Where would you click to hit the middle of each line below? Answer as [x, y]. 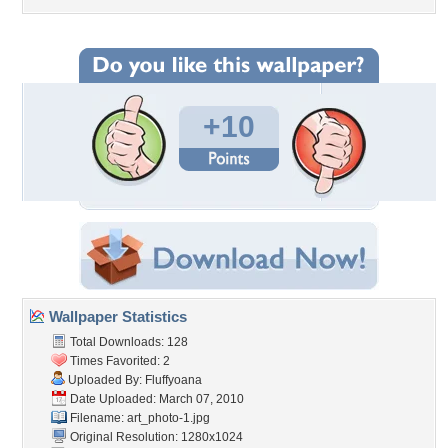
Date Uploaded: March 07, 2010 [155, 399]
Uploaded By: [105, 380]
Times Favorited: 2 [118, 361]
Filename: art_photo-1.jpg [138, 418]
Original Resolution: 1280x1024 [155, 437]
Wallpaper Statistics [116, 316]
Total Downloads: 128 [127, 342]
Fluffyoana [173, 380]
